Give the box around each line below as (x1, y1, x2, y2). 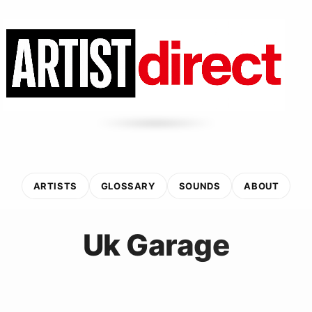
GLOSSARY (100, 180, 155, 192)
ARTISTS (33, 180, 77, 192)
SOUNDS (178, 180, 221, 192)
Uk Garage (82, 226, 230, 263)
